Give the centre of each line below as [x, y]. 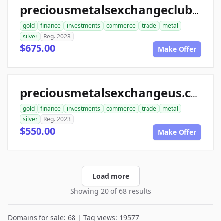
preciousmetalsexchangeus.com [194, 94]
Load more [110, 176]
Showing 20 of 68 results [110, 191]
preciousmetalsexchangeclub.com [196, 11]
